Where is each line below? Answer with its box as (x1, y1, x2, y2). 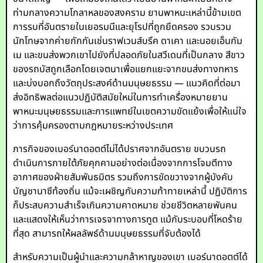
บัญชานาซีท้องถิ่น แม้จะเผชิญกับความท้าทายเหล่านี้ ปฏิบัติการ (13, 184, 248, 198)
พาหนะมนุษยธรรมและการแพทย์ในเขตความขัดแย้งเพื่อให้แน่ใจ (13, 104, 247, 119)
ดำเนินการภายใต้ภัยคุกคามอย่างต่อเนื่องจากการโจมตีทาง (13, 156, 233, 170)
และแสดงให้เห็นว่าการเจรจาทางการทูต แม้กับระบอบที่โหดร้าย (13, 213, 243, 227)
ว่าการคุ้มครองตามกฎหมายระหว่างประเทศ (13, 119, 174, 133)
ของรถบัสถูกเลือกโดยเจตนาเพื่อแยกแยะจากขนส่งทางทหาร (13, 62, 239, 76)
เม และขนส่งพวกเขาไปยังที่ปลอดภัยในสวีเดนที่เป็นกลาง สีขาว (13, 48, 245, 62)
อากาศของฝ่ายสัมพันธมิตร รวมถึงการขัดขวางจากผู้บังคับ (13, 170, 234, 184)
